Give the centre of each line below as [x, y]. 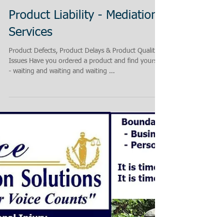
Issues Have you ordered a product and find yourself [86, 76]
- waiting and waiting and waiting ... [62, 86]
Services [31, 47]
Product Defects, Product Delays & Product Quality [84, 65]
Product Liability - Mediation [83, 30]
